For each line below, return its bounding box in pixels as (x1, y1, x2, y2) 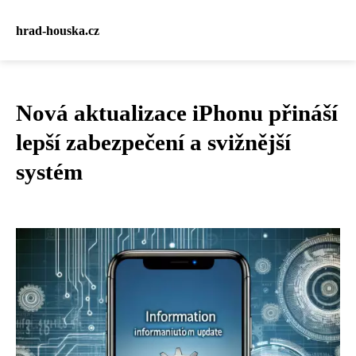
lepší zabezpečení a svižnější (16, 130, 291, 155)
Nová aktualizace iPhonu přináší (16, 100, 338, 126)
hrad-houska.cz (16, 23, 99, 37)
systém (16, 159, 83, 184)
